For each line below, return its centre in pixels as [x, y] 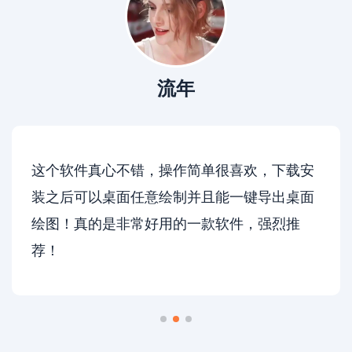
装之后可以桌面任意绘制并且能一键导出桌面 [173, 198]
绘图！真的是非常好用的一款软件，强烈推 [166, 224]
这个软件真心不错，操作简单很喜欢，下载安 [173, 171]
